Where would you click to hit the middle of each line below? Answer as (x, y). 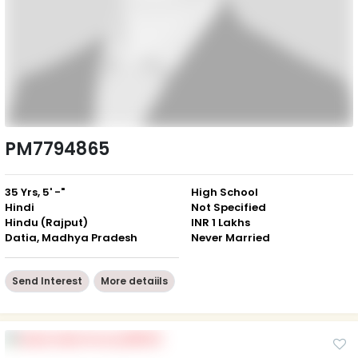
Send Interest (47, 280)
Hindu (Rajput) (46, 222)
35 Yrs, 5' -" (35, 192)
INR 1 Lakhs (221, 222)
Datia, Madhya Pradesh (71, 237)
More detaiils (134, 280)
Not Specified (229, 207)
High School (225, 192)
